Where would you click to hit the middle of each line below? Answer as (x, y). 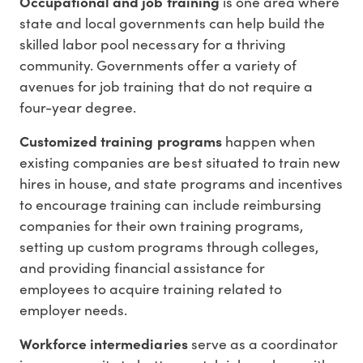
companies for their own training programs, (161, 225)
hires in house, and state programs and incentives (181, 183)
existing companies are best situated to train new (180, 162)
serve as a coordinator (263, 343)
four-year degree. (78, 107)
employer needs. (74, 309)
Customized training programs (121, 141)
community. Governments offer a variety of (158, 64)
